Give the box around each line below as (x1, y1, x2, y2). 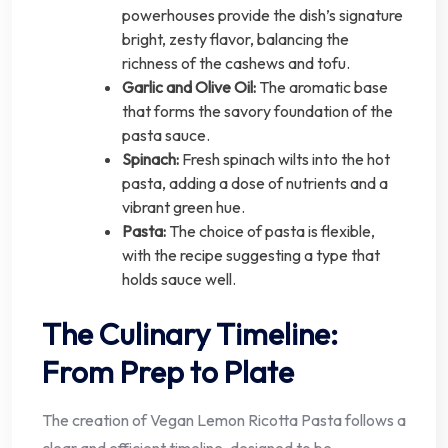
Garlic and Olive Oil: (122, 77, 256, 98)
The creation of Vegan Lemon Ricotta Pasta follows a (42, 410, 406, 431)
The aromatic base (256, 77, 388, 98)
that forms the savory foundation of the (122, 101, 393, 122)
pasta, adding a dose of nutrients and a (122, 173, 388, 194)
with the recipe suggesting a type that (122, 245, 380, 266)
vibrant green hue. (122, 197, 245, 218)
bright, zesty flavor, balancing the (122, 29, 349, 50)
